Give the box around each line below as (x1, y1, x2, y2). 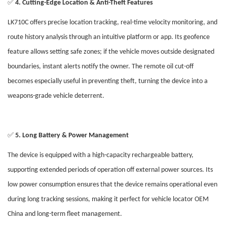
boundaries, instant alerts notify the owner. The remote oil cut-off (8, 63, 194, 71)
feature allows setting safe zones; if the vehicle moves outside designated (8, 48, 214, 56)
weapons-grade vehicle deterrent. (8, 92, 104, 100)
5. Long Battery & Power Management (15, 132, 129, 140)
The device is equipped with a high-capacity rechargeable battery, (8, 152, 194, 160)
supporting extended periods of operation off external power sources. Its (8, 166, 213, 174)
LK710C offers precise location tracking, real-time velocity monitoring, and (8, 19, 217, 27)
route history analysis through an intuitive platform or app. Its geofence (8, 33, 210, 42)
